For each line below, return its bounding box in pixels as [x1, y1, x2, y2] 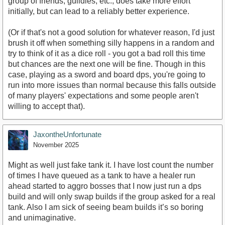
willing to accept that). [8, 101, 85, 110]
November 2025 [33, 141, 79, 149]
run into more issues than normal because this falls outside [8, 80, 216, 89]
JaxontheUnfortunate [33, 130, 101, 139]
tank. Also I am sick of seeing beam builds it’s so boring [8, 202, 203, 211]
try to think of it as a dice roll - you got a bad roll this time [8, 49, 205, 58]
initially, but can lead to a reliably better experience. [8, 7, 189, 16]
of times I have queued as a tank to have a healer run [8, 171, 195, 180]
